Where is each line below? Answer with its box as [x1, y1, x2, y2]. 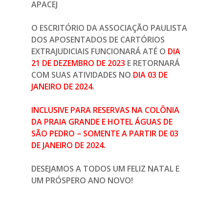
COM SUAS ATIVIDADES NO [31, 69, 133, 80]
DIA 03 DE [133, 69, 168, 80]
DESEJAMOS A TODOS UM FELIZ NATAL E [31, 163, 179, 174]
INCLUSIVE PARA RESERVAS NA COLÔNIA [31, 105, 179, 115]
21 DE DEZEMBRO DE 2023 [31, 58, 125, 68]
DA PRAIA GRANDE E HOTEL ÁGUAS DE [31, 116, 173, 127]
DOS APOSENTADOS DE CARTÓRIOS [31, 34, 165, 45]
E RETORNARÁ [125, 58, 180, 68]
